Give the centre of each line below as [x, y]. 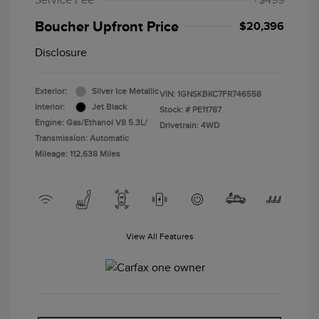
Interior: [50, 107]
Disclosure [61, 53]
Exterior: [51, 91]
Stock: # [175, 110]
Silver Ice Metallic [125, 91]
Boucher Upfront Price [107, 27]
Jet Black [109, 107]
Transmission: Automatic [82, 138]
